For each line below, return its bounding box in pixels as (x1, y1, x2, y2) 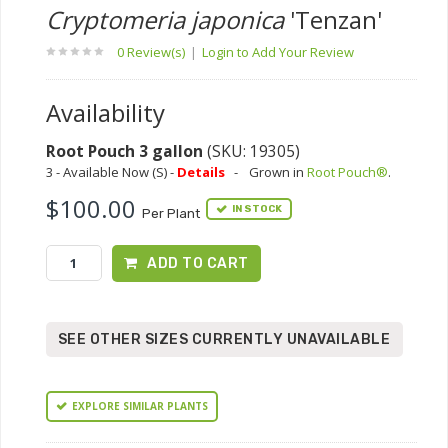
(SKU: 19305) (203, 140, 300, 162)
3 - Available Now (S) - (46, 163, 177, 181)
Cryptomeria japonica (46, 3, 284, 36)
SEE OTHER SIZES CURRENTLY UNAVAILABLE (58, 331, 391, 348)
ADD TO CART (147, 255, 249, 272)
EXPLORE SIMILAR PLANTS (72, 399, 208, 413)
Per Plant (142, 206, 206, 221)
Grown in (249, 163, 307, 181)
